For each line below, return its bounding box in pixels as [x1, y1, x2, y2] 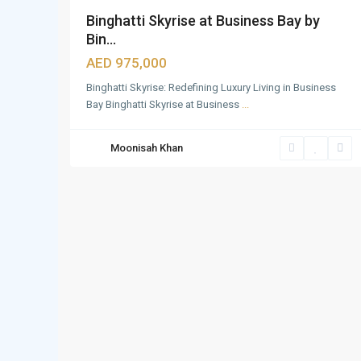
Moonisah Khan [110, 142, 183, 154]
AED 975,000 [86, 55, 167, 71]
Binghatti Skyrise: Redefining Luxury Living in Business [86, 81, 336, 93]
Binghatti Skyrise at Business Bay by [86, 12, 320, 29]
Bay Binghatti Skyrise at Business [86, 98, 242, 110]
